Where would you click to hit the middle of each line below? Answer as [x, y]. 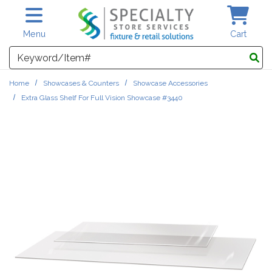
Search [24, 53]
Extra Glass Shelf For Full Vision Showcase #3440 [102, 98]
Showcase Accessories [171, 83]
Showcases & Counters [81, 83]
